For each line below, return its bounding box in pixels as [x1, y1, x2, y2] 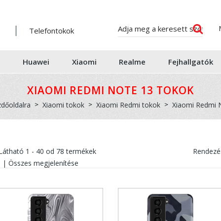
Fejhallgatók [168, 57, 213, 67]
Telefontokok [29, 26, 74, 36]
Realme [119, 57, 146, 67]
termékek [64, 147, 96, 156]
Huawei [22, 57, 49, 67]
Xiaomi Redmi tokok [96, 100, 160, 110]
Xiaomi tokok [42, 100, 84, 110]
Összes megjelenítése [8, 158, 78, 168]
